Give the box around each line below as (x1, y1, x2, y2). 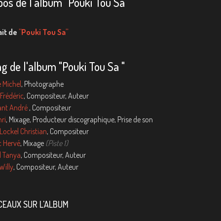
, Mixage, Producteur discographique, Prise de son (5, 114, 153, 124)
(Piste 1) (43, 138, 68, 148)
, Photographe (21, 79, 64, 89)
